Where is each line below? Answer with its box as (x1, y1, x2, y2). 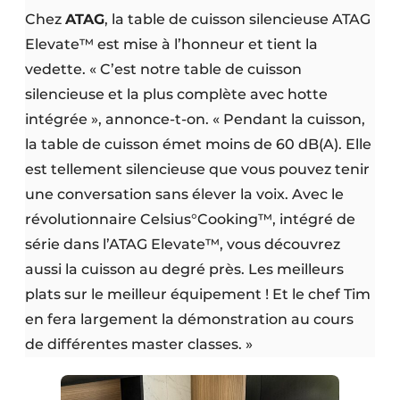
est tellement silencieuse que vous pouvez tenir (25, 160, 370, 178)
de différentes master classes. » (25, 335, 253, 353)
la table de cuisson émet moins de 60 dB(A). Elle (25, 135, 371, 153)
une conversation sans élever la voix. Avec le (25, 185, 344, 203)
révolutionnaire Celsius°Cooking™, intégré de (25, 210, 355, 228)
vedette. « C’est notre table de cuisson (25, 60, 302, 78)
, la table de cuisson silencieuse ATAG (104, 10, 371, 28)
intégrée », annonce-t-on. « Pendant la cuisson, (25, 110, 365, 128)
